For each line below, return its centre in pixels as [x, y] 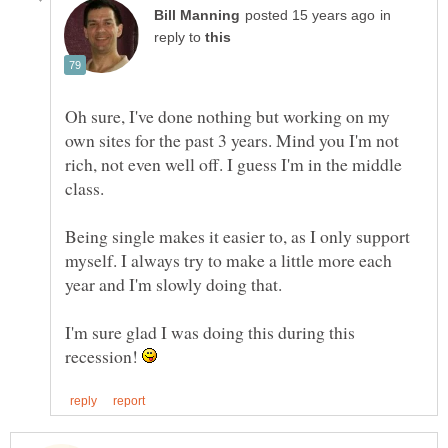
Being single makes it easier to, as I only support [237, 236]
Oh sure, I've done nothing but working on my [227, 116]
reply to [179, 38]
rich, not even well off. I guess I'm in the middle [233, 164]
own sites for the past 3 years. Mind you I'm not [232, 140]
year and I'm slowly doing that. [173, 284]
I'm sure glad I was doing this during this [210, 332]
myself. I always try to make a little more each [228, 260]
